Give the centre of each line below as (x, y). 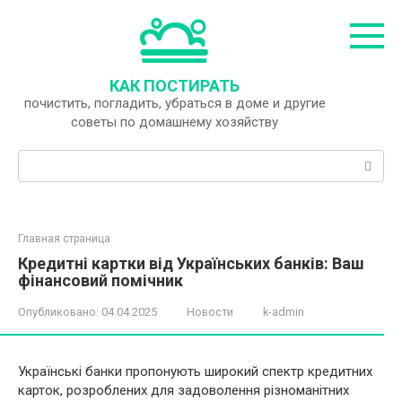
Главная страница (64, 239)
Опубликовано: (58, 312)
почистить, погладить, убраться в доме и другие (175, 103)
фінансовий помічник (100, 280)
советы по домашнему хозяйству (175, 122)
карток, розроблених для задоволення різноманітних (184, 390)
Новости (210, 312)
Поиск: (39, 159)
